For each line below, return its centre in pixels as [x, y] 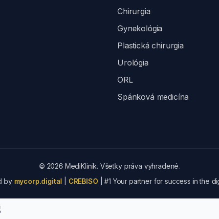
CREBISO [83, 181]
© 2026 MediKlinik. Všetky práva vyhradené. [109, 166]
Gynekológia [140, 28]
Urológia [133, 63]
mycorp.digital [38, 181]
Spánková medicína [153, 97]
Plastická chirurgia [151, 45]
